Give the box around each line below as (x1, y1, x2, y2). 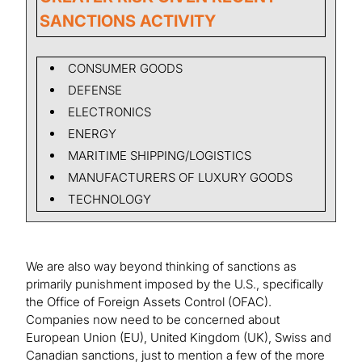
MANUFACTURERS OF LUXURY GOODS (68, 169, 293, 185)
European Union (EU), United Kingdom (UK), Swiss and (26, 330, 331, 345)
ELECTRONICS (68, 103, 152, 120)
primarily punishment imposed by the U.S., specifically (26, 276, 323, 292)
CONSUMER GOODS (68, 60, 183, 76)
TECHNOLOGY (68, 191, 152, 207)
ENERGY (68, 125, 117, 141)
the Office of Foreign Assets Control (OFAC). (26, 294, 271, 309)
